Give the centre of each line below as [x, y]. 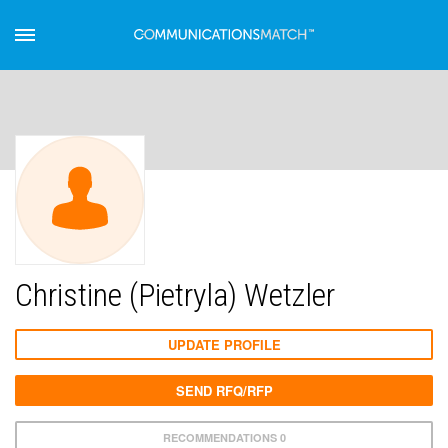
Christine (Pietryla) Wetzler [175, 295]
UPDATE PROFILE [224, 344]
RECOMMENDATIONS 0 [224, 437]
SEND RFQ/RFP [224, 390]
